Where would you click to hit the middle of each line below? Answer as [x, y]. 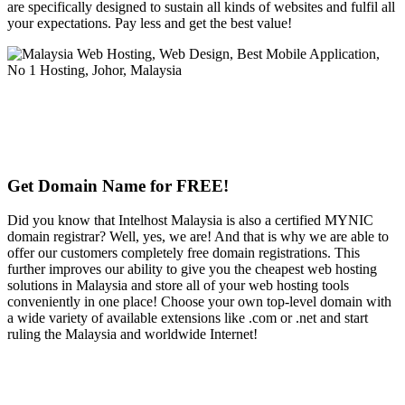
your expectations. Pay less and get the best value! [150, 23]
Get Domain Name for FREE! [118, 185]
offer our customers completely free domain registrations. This [184, 253]
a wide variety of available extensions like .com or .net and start [188, 318]
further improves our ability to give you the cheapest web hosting [192, 269]
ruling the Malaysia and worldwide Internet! [132, 334]
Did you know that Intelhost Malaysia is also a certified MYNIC [190, 221]
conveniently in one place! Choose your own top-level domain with [199, 302]
